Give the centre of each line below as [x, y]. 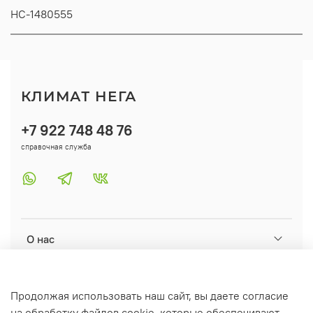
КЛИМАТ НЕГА [79, 97]
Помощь [48, 279]
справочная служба [56, 146]
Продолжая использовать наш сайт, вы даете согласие [150, 296]
